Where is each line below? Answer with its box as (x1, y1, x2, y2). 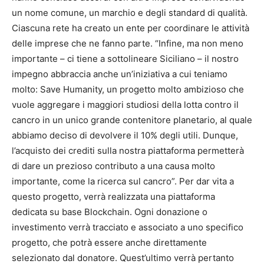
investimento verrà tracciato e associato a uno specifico (12, 221, 243, 233)
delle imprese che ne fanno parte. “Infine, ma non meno (12, 37, 243, 49)
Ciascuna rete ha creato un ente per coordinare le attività (12, 22, 249, 34)
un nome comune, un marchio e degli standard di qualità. (12, 6, 247, 18)
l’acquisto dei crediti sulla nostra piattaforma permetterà (12, 144, 244, 156)
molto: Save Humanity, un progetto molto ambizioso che (12, 83, 244, 95)
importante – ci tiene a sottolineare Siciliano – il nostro (12, 52, 239, 64)
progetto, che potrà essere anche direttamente (12, 236, 207, 248)
